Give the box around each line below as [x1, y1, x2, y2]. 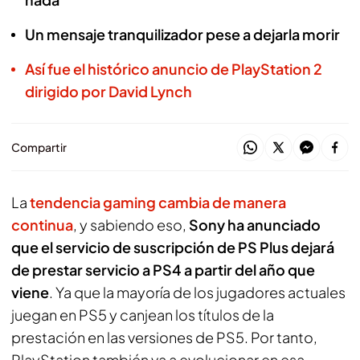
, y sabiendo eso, [73, 215, 189, 234]
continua [11, 215, 73, 234]
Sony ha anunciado [189, 215, 321, 234]
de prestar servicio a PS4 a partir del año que [11, 260, 315, 279]
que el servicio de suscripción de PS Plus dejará [11, 238, 334, 256]
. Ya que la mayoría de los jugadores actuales [49, 283, 346, 301]
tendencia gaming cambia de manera [30, 193, 286, 211]
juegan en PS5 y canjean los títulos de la [11, 305, 274, 324]
